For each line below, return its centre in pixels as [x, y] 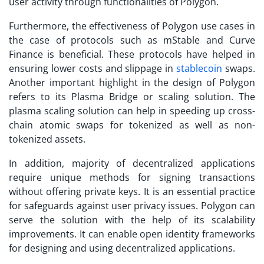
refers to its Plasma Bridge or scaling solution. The [132, 96]
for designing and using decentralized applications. [123, 248]
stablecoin [199, 68]
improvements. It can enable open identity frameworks [132, 234]
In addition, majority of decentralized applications [132, 163]
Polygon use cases [203, 26]
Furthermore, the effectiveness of [85, 26]
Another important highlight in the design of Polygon [132, 82]
